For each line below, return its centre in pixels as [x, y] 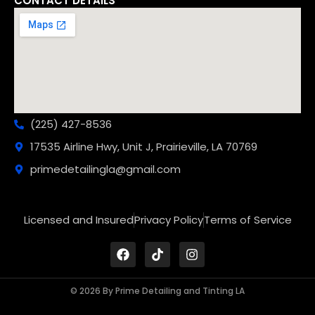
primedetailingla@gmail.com [105, 169]
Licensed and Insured [78, 219]
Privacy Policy [168, 219]
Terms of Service [247, 219]
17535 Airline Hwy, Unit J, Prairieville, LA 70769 [143, 146]
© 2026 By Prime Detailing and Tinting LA [157, 290]
